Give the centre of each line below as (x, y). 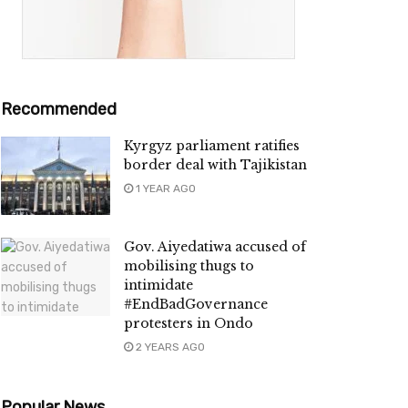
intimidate (158, 286)
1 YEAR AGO (164, 189)
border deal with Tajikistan (215, 165)
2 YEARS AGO (169, 347)
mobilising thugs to (189, 266)
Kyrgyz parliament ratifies (212, 146)
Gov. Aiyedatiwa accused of (215, 247)
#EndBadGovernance (196, 305)
